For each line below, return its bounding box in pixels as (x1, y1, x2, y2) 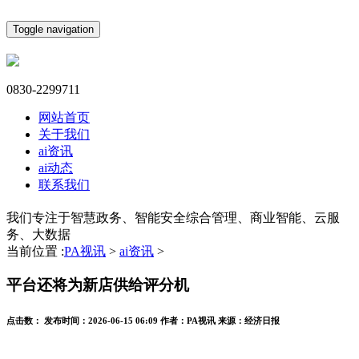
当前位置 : (6, 244, 64, 258)
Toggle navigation (13, 23, 94, 35)
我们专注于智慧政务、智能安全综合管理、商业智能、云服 (6, 210, 340, 224)
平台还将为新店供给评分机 (6, 276, 189, 294)
